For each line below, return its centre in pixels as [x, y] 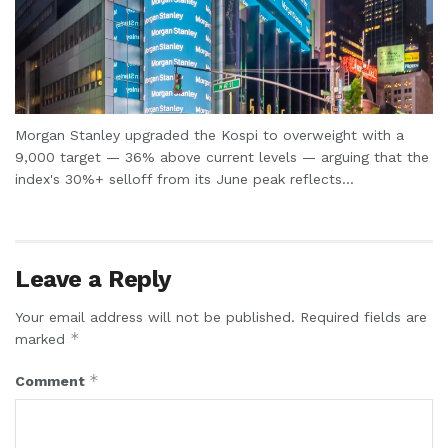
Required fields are [363, 316]
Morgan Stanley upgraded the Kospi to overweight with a [209, 134]
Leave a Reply [93, 278]
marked [42, 338]
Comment [52, 380]
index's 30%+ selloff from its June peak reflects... [184, 178]
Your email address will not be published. [155, 316]
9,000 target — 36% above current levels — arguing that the [222, 156]
